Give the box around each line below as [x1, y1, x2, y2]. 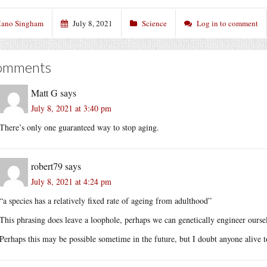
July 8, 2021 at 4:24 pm [31, 175, 111, 187]
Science [142, 17, 167, 29]
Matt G [31, 86, 58, 99]
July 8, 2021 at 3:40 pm [31, 102, 111, 114]
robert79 [31, 159, 63, 172]
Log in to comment [197, 17, 258, 29]
